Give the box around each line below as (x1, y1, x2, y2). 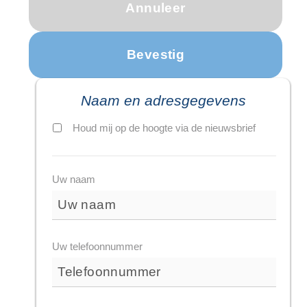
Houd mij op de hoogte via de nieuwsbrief (73, 122, 256, 134)
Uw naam (52, 173, 96, 186)
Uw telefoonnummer (52, 241, 143, 253)
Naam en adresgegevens (80, 93, 246, 109)
